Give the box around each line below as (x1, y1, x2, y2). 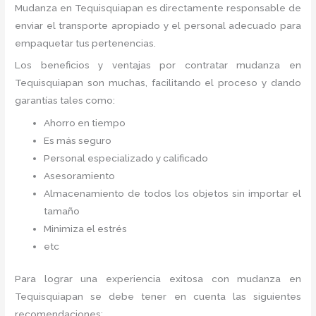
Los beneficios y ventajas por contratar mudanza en (15, 59, 301, 71)
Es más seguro (44, 135, 112, 147)
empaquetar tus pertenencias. (15, 37, 159, 49)
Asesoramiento (44, 170, 116, 182)
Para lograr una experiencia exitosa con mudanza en (15, 272, 301, 284)
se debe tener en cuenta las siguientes (90, 290, 301, 302)
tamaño (44, 205, 80, 217)
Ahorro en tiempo (44, 117, 126, 129)
